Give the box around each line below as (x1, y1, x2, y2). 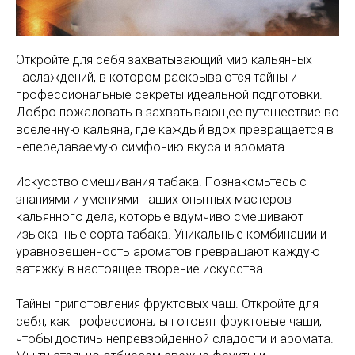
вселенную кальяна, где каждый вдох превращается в (16, 122, 334, 137)
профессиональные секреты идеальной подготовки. (16, 87, 323, 102)
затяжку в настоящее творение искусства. (16, 261, 266, 277)
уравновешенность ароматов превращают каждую (16, 244, 320, 259)
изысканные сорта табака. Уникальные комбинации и (16, 227, 326, 242)
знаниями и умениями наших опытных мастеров (16, 192, 292, 207)
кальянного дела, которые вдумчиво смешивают (16, 209, 303, 224)
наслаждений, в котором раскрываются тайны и (16, 70, 297, 85)
